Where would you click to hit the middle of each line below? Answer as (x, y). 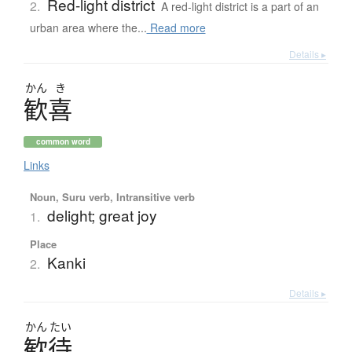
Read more (176, 28)
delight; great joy (102, 215)
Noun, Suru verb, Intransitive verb (112, 197)
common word (63, 142)
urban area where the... (88, 28)
